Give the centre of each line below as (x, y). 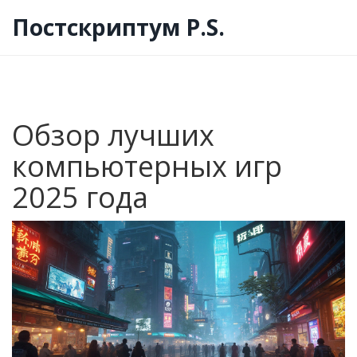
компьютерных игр (147, 166)
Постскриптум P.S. (118, 27)
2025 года (80, 197)
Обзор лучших (113, 135)
